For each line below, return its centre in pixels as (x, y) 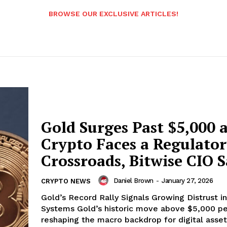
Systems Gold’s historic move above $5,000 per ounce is (59, 209)
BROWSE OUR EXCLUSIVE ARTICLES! (113, 14)
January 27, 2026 (187, 180)
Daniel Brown (133, 180)
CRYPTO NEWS (66, 181)
